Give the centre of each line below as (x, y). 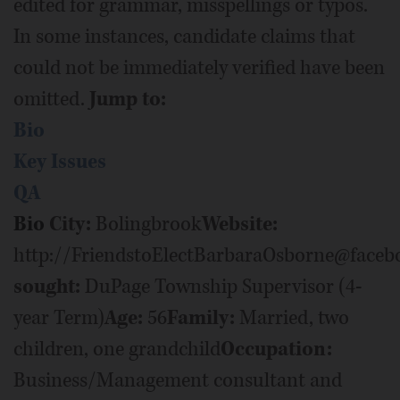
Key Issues (60, 161)
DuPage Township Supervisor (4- (221, 286)
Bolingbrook (146, 224)
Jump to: (128, 99)
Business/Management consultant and (178, 380)
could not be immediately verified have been (199, 67)
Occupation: (276, 349)
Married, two (292, 317)
